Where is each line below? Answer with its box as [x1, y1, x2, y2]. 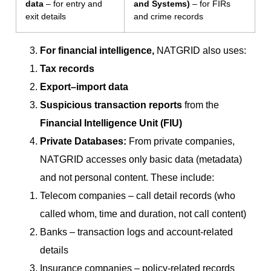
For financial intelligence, [40, 45, 157, 56]
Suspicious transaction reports [40, 100, 182, 111]
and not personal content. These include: [40, 172, 214, 183]
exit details [25, 11, 66, 22]
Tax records [40, 64, 94, 74]
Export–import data [40, 82, 128, 93]
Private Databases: [40, 136, 129, 147]
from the [182, 100, 219, 111]
